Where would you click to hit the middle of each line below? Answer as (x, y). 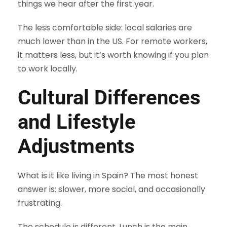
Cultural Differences (109, 98)
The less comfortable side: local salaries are (105, 28)
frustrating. (40, 203)
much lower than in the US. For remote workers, (112, 42)
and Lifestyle (77, 122)
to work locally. (48, 69)
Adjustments (76, 146)
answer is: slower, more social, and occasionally (111, 190)
